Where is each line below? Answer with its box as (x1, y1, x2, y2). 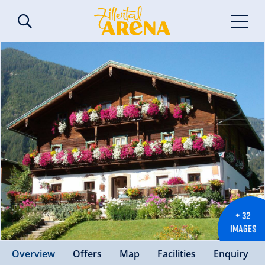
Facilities (157, 247, 196, 260)
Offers (73, 247, 102, 260)
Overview (12, 247, 55, 260)
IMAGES (230, 220, 256, 235)
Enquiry (214, 247, 248, 260)
